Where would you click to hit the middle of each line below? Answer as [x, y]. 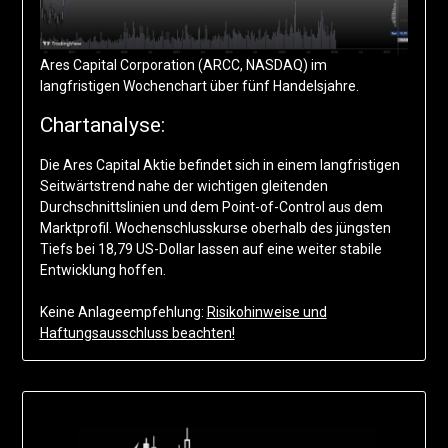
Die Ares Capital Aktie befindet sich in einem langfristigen [219, 165]
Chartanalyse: [102, 125]
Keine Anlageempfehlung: [123, 312]
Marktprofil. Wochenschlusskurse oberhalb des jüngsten [215, 228]
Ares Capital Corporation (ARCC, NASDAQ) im [183, 65]
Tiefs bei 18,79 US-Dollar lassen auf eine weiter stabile [210, 249]
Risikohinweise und [266, 312]
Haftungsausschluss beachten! [137, 333]
